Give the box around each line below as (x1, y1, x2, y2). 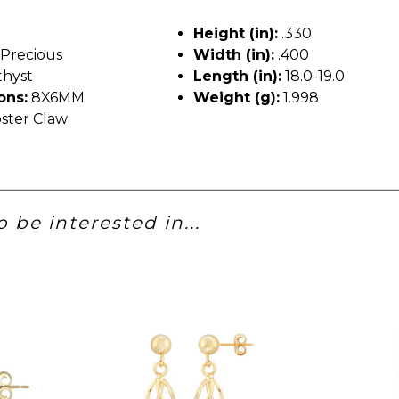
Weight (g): (193, 88, 280, 106)
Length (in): (193, 67, 281, 85)
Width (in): (193, 45, 274, 63)
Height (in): (193, 24, 278, 42)
